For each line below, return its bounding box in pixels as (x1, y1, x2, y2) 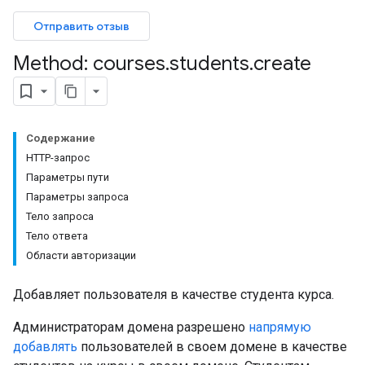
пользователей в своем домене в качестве (77, 339, 347, 354)
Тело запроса (26, 210, 94, 222)
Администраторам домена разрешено (13, 319, 248, 335)
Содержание (26, 132, 95, 144)
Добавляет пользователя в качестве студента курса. (13, 287, 334, 302)
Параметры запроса (26, 191, 129, 203)
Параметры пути (26, 171, 109, 183)
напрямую (248, 319, 311, 335)
